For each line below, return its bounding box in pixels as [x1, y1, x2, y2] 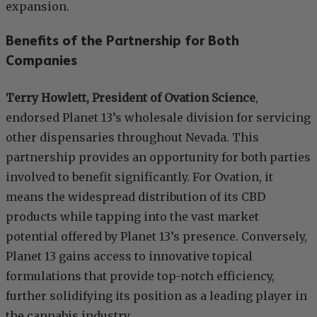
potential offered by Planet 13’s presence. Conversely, [6, 229, 307, 244]
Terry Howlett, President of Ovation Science [6, 91, 255, 105]
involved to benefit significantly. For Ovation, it [6, 170, 273, 185]
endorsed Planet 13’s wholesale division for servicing [6, 110, 311, 125]
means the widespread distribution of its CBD [6, 190, 265, 204]
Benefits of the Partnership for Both [6, 33, 239, 49]
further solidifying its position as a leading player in [6, 289, 307, 304]
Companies [6, 52, 77, 69]
